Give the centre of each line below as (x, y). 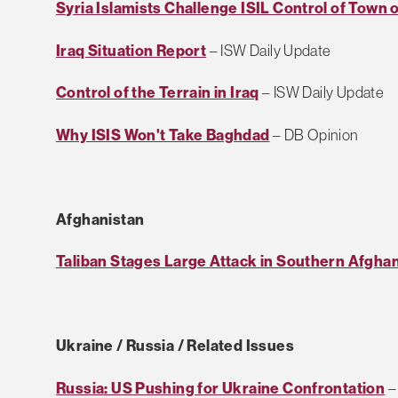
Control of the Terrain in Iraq (158, 92)
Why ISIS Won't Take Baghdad (163, 134)
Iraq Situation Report (131, 50)
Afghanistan (100, 219)
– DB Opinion (314, 134)
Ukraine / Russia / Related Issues (175, 346)
